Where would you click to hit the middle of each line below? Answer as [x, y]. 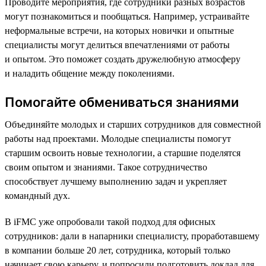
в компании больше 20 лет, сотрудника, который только [118, 250]
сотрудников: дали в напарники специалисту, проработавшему [132, 236]
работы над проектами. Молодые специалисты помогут [118, 138]
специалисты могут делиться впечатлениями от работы [117, 45]
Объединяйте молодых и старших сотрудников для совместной [133, 124]
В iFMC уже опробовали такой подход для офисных [110, 221]
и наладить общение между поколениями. [90, 73]
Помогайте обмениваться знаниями [122, 102]
